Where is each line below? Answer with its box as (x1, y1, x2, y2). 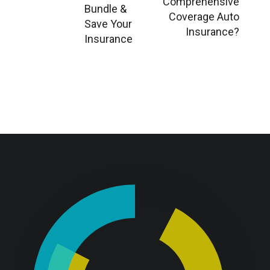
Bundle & (84, 2, 127, 16)
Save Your (84, 17, 132, 31)
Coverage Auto (169, 10, 239, 24)
